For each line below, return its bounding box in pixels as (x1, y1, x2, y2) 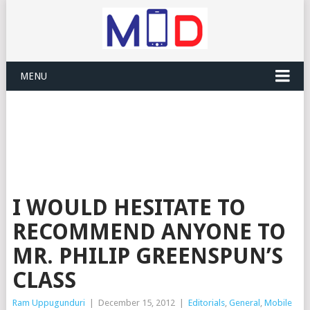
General (228, 298, 260, 308)
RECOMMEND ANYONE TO (12, 219, 286, 245)
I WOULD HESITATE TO (12, 194, 246, 221)
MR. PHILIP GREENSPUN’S (12, 243, 283, 269)
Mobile (264, 298, 292, 308)
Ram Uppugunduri (12, 298, 85, 308)
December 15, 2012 (98, 298, 175, 308)
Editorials (188, 298, 225, 308)
